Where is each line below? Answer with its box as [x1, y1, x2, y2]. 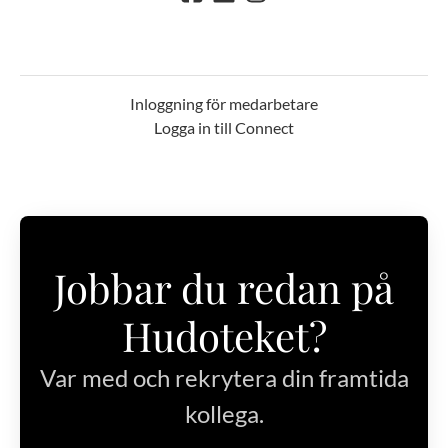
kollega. [184, 399, 264, 429]
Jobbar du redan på [54, 261, 394, 315]
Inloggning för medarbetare [130, 94, 318, 114]
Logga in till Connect [154, 118, 294, 138]
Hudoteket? [121, 309, 327, 363]
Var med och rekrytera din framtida [39, 363, 409, 393]
